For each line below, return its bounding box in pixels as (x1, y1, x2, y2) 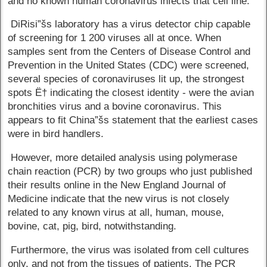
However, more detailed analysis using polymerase (8, 152, 238, 164)
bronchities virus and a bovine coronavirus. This (8, 101, 222, 113)
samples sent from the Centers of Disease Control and (8, 46, 251, 58)
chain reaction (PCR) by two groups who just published (8, 166, 253, 178)
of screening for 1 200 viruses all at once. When (8, 32, 222, 44)
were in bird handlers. (8, 128, 104, 140)
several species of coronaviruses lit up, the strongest (8, 73, 245, 85)
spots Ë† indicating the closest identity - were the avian (8, 87, 254, 99)
